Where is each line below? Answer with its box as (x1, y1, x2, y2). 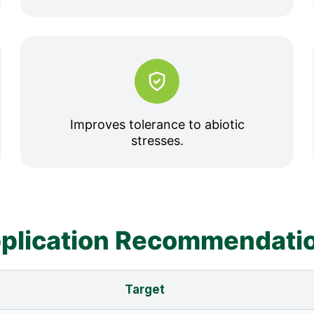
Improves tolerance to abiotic (69, 117, 245, 132)
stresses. (130, 133, 184, 148)
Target (125, 282, 165, 296)
